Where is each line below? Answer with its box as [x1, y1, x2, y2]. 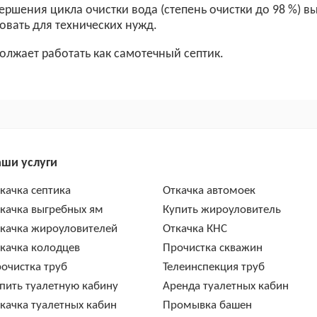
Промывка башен [162, 299, 252, 312]
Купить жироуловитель [162, 204, 281, 217]
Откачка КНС [162, 223, 227, 236]
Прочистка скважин [162, 242, 263, 255]
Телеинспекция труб [162, 261, 265, 274]
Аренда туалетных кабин [162, 280, 289, 293]
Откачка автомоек [162, 185, 255, 197]
